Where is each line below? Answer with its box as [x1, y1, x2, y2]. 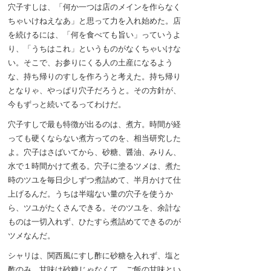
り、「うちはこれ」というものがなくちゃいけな [8, 44, 181, 54]
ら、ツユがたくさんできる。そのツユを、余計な [8, 203, 181, 213]
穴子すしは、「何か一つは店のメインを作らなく [8, 2, 181, 12]
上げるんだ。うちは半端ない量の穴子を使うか [8, 189, 173, 199]
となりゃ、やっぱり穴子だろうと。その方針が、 [8, 85, 181, 96]
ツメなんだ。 [8, 230, 55, 241]
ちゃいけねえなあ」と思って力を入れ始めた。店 [8, 16, 181, 26]
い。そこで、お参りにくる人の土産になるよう [8, 57, 173, 68]
